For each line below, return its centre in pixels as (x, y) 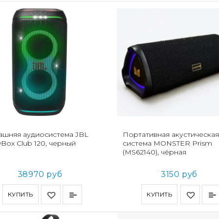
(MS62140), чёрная (154, 152)
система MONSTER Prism (167, 143)
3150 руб (179, 175)
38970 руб (40, 175)
